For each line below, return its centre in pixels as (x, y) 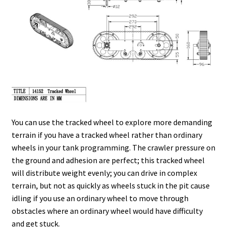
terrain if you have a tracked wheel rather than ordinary (107, 135)
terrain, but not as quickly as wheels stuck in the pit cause (110, 185)
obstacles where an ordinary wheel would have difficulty (107, 211)
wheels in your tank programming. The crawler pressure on (113, 147)
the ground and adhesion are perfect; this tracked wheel (108, 160)
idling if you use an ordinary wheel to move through (100, 198)
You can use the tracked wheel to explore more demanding (112, 122)
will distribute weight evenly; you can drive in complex (104, 173)
